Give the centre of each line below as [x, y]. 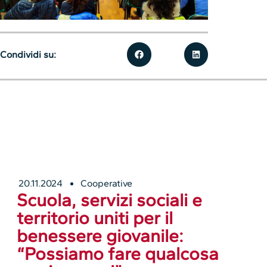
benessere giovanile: [100, 236]
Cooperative [107, 184]
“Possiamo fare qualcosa [118, 254]
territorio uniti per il [95, 218]
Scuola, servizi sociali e [110, 200]
